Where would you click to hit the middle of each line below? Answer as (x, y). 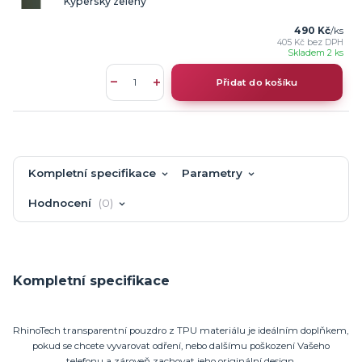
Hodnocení (62, 202)
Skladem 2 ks (315, 53)
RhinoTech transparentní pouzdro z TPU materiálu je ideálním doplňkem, (181, 330)
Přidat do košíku (257, 82)
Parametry (212, 173)
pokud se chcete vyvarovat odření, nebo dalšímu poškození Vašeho (181, 345)
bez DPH (325, 42)
